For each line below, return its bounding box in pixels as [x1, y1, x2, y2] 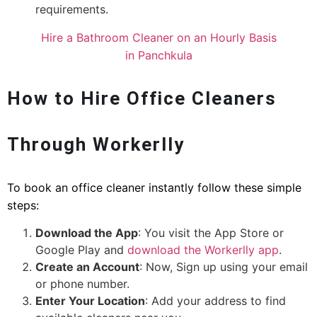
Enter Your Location [35, 293, 145, 308]
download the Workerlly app [127, 242, 279, 257]
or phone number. [35, 276, 129, 291]
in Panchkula [125, 47, 192, 62]
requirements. [35, 1, 108, 16]
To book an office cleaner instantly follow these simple [7, 180, 301, 195]
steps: [7, 197, 39, 212]
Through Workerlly [7, 133, 185, 155]
